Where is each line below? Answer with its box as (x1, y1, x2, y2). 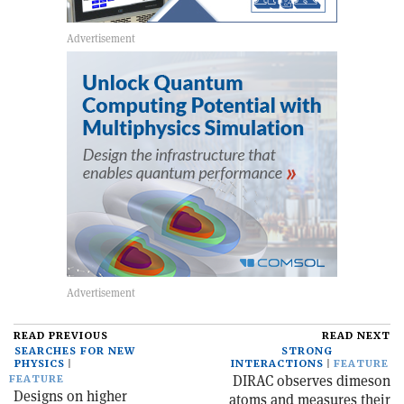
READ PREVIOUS (14, 329, 108, 344)
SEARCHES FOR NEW (14, 344, 135, 359)
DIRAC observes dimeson (233, 372, 390, 391)
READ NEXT (322, 329, 390, 344)
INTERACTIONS (231, 357, 324, 372)
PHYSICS (14, 357, 65, 372)
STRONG (281, 344, 333, 359)
